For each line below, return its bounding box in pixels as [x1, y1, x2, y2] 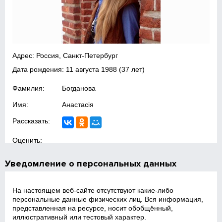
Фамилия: [12, 84, 45, 92]
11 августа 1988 [66, 65, 117, 73]
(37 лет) [117, 65, 145, 73]
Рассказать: [12, 117, 51, 125]
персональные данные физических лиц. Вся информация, [12, 195, 204, 203]
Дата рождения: [12, 65, 66, 73]
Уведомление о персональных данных [5, 158, 177, 169]
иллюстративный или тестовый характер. [12, 213, 147, 221]
